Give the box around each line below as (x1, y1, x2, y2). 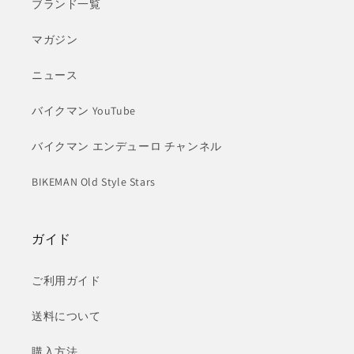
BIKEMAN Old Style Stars (32, 175, 156, 189)
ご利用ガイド (32, 273, 101, 288)
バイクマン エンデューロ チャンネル (32, 139, 222, 153)
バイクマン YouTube (32, 104, 136, 118)
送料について (32, 309, 101, 323)
